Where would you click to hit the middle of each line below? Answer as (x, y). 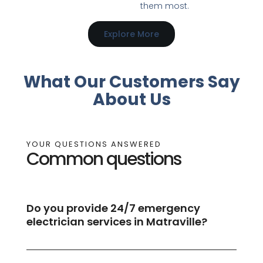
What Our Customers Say (131, 82)
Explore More (131, 34)
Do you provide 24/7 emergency (113, 208)
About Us (131, 99)
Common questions (103, 159)
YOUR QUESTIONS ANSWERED (94, 144)
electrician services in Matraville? (117, 222)
